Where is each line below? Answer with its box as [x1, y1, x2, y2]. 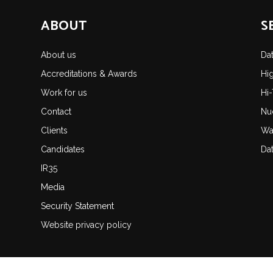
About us [41, 50, 77, 60]
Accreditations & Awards [41, 69, 138, 79]
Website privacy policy [41, 220, 132, 230]
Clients [41, 126, 68, 136]
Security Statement [41, 201, 115, 211]
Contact [41, 107, 72, 117]
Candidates [41, 144, 85, 155]
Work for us [41, 88, 88, 98]
